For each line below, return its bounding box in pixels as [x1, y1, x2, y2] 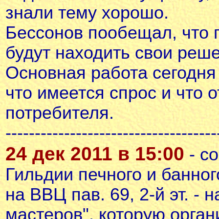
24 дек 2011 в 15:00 [5, 143, 184, 164]
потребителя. [5, 103, 114, 123]
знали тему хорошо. [5, 3, 169, 22]
